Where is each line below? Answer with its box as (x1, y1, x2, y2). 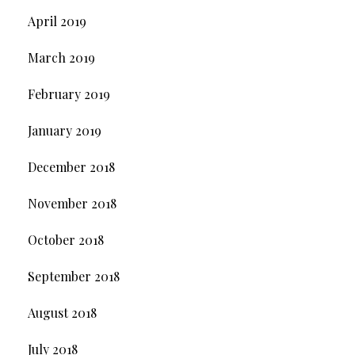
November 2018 (27, 195, 116, 212)
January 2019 (27, 122, 101, 139)
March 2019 (27, 49, 95, 67)
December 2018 (27, 158, 115, 176)
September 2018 (27, 268, 120, 285)
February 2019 (27, 86, 110, 103)
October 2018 (27, 231, 104, 249)
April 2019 (27, 13, 86, 30)
